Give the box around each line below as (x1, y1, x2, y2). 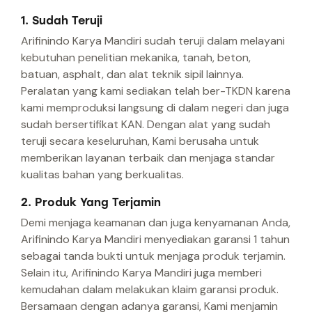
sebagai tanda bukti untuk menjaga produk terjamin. (21, 249, 286, 264)
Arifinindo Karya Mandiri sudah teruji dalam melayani (21, 33, 285, 49)
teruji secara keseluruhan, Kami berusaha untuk (21, 134, 259, 149)
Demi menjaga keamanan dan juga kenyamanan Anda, (21, 215, 290, 231)
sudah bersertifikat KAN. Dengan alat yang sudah (21, 117, 270, 132)
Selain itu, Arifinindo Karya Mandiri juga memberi (21, 265, 262, 281)
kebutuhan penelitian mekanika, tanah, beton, (21, 50, 251, 65)
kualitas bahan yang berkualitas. (21, 167, 184, 182)
